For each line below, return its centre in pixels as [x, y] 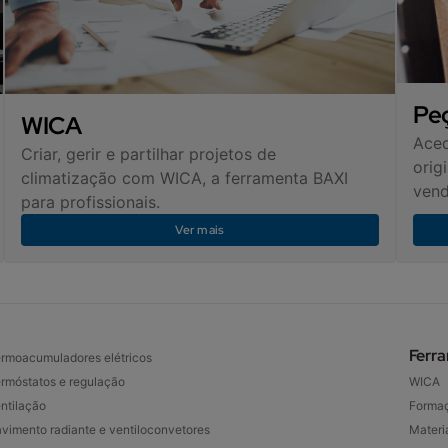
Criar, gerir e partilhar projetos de [148, 153]
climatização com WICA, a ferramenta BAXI [184, 177]
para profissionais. [90, 201]
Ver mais [200, 229]
